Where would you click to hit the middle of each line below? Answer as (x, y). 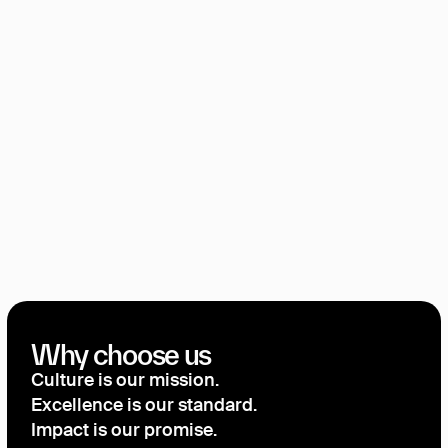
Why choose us (121, 355)
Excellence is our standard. (144, 406)
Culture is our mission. (125, 381)
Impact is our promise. (124, 431)
